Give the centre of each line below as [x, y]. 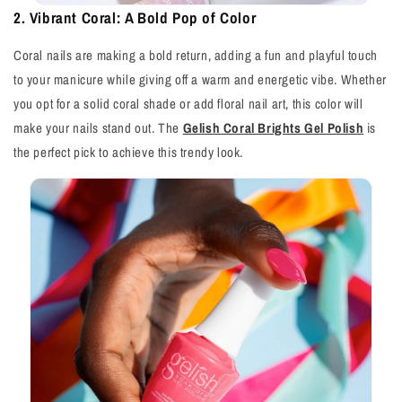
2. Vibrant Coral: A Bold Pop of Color [135, 17]
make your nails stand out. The [98, 128]
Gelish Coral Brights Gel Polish [273, 128]
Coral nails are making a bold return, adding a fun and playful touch [196, 55]
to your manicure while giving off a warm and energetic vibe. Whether [200, 79]
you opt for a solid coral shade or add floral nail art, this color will [188, 104]
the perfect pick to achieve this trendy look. [129, 152]
